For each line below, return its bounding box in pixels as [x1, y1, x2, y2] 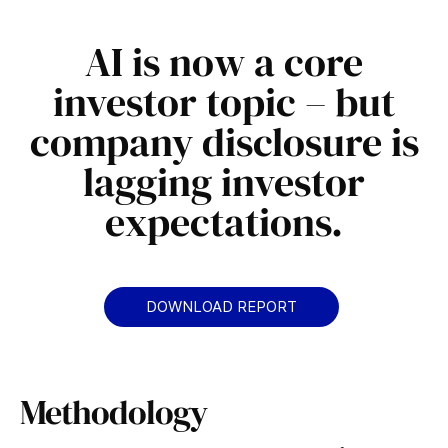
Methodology [19, 389, 207, 435]
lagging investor [83, 155, 365, 209]
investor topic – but [53, 75, 395, 129]
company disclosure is [29, 115, 419, 169]
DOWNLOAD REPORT [146, 297, 297, 316]
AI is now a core [85, 35, 363, 89]
